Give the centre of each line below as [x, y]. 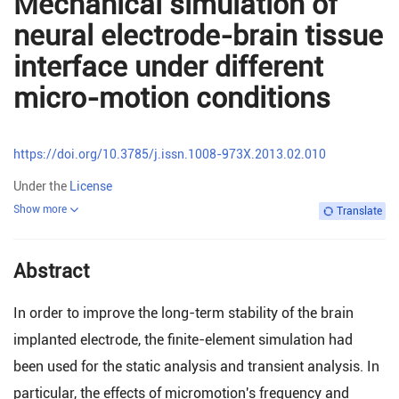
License [91, 186]
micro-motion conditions [172, 98]
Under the [41, 186]
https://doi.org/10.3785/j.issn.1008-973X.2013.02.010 [170, 154]
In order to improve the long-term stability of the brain [183, 313]
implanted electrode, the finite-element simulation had [183, 340]
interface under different [168, 67]
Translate [359, 211]
